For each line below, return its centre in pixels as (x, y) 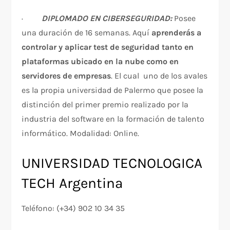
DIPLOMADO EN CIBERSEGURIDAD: (107, 18)
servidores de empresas (66, 76)
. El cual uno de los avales (159, 76)
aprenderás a (177, 33)
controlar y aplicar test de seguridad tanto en (108, 47)
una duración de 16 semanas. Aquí (87, 33)
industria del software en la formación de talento (113, 119)
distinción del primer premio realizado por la (105, 105)
